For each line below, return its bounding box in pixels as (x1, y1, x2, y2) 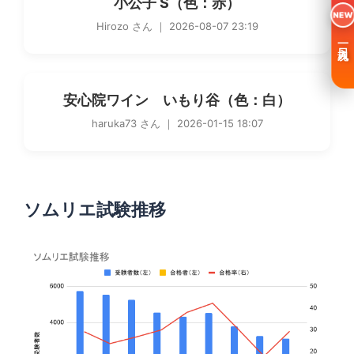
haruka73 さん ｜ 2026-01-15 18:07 (91, 117, 263, 130)
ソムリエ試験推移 (24, 199, 166, 220)
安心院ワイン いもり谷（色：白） (63, 92, 291, 108)
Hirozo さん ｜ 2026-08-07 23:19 (96, 20, 258, 32)
